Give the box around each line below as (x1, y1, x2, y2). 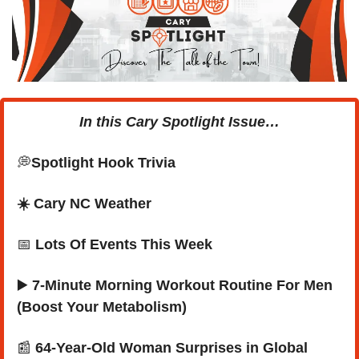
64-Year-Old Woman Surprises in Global (31, 340, 308, 357)
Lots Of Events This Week (35, 236, 212, 253)
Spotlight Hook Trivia (31, 155, 175, 171)
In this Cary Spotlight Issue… (79, 114, 280, 131)
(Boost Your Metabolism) (17, 299, 187, 316)
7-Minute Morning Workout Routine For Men (32, 277, 333, 294)
